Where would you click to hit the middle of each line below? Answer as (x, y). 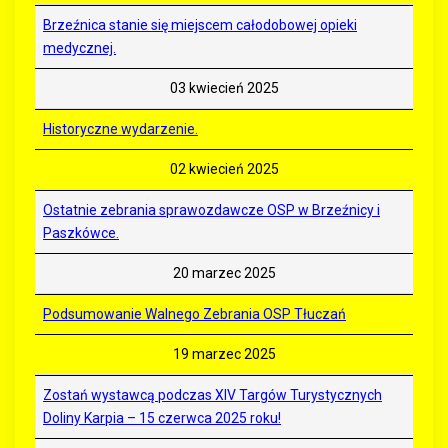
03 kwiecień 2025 (224, 88)
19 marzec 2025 (224, 354)
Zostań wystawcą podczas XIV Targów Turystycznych (212, 395)
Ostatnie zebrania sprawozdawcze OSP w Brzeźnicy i (211, 210)
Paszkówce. (81, 233)
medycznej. (79, 48)
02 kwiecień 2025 (224, 169)
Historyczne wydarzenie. (120, 129)
